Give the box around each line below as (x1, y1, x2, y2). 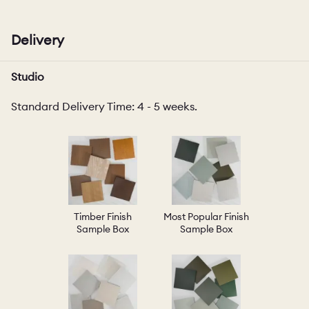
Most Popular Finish (163, 210, 249, 223)
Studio (11, 70, 44, 84)
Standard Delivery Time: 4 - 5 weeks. (11, 99, 197, 114)
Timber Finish (74, 210, 132, 223)
